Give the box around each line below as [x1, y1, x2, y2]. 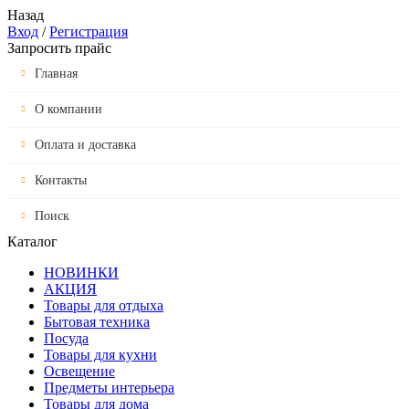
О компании [35, 102, 102, 116]
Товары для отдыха [44, 298, 163, 313]
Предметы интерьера [44, 380, 174, 395]
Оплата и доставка [35, 138, 136, 152]
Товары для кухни [44, 347, 157, 362]
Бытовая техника [44, 314, 150, 330]
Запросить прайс [7, 40, 111, 56]
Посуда [44, 330, 89, 346]
